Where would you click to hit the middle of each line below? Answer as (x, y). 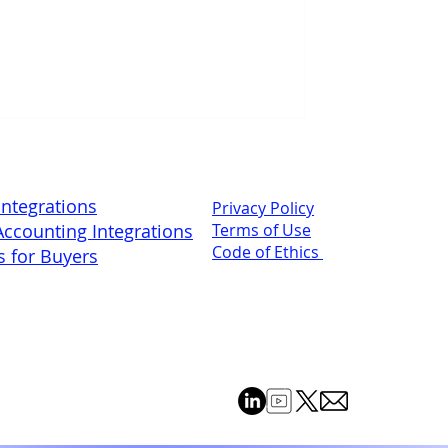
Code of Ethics (268, 252)
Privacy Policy (263, 208)
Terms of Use (262, 230)
